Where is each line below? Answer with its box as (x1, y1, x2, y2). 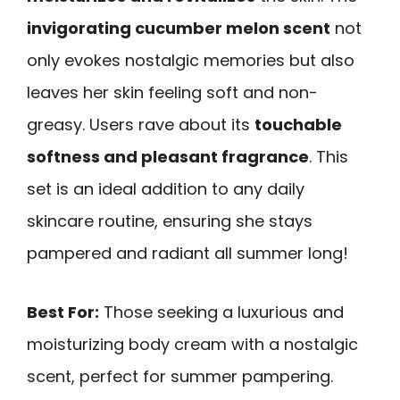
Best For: (27, 301, 99, 324)
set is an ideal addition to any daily (27, 177, 304, 200)
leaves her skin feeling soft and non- (27, 80, 318, 104)
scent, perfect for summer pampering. (27, 365, 333, 388)
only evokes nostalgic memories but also (27, 48, 354, 71)
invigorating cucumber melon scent (27, 16, 330, 39)
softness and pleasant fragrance (27, 145, 309, 168)
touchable (254, 112, 342, 136)
